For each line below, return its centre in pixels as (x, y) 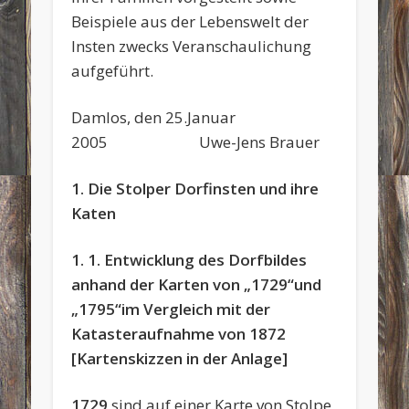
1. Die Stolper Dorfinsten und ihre (195, 188)
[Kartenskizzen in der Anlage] (180, 358)
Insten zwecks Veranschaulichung (192, 46)
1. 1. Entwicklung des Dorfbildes (189, 259)
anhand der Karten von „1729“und (197, 284)
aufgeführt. (113, 70)
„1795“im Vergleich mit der (171, 309)
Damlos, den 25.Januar (154, 117)
